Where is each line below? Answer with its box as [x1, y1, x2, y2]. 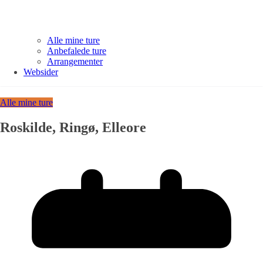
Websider [23, 67, 58, 77]
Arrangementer [47, 56, 103, 67]
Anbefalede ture [47, 46, 106, 56]
